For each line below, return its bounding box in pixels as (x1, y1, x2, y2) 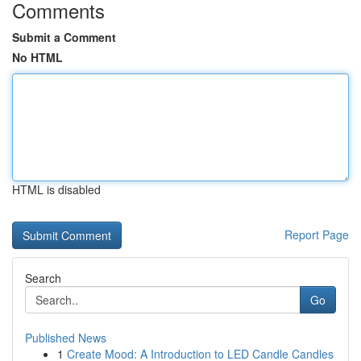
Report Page (284, 226, 349, 243)
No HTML (12, 49, 63, 65)
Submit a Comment (12, 29, 116, 45)
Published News (25, 330, 106, 346)
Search (25, 270, 61, 286)
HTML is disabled (12, 181, 101, 197)
